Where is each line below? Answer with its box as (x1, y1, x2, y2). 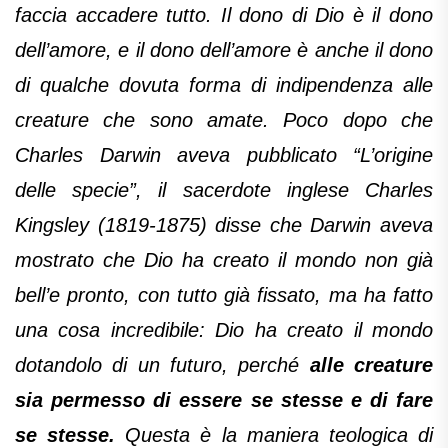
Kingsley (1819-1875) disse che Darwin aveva (15, 214, 433, 237)
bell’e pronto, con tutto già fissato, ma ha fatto (15, 284, 433, 307)
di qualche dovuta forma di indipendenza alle (15, 74, 433, 97)
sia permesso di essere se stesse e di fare (15, 389, 433, 412)
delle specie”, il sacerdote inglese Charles (15, 179, 433, 202)
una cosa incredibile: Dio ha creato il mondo (15, 319, 433, 342)
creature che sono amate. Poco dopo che (15, 109, 433, 132)
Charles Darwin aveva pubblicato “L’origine (15, 144, 433, 167)
